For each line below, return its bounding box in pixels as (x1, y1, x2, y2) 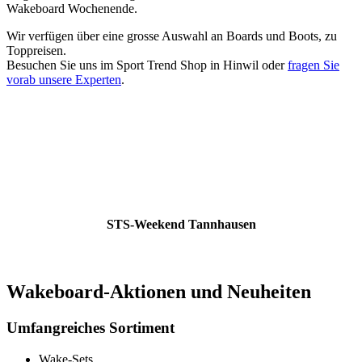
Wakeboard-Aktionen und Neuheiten (6, 281, 311, 303)
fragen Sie (288, 58, 339, 73)
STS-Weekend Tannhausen (106, 217, 256, 232)
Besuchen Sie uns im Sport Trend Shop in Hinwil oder (6, 58, 288, 73)
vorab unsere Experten (6, 73, 121, 87)
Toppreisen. (6, 44, 66, 58)
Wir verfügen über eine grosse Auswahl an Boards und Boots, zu (6, 29, 337, 44)
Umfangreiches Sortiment (6, 319, 175, 337)
